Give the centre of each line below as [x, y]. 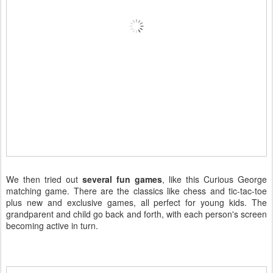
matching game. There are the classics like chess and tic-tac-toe [136, 191]
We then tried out [44, 179]
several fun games [122, 179]
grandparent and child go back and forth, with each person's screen [136, 214]
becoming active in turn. [52, 226]
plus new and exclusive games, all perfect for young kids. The [136, 203]
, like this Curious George [214, 179]
